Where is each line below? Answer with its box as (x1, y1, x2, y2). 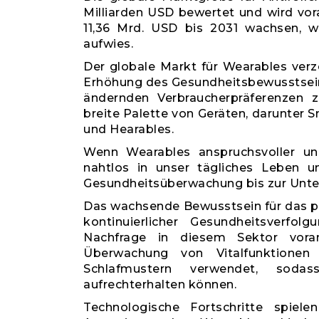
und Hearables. (83, 122, 174, 136)
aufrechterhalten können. (83, 278, 236, 291)
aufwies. (83, 37, 133, 51)
